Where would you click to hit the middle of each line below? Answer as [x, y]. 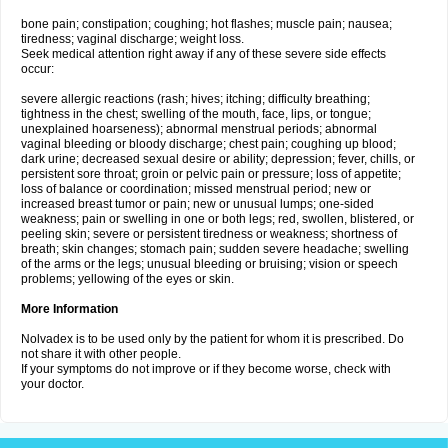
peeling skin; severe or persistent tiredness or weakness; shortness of [209, 234]
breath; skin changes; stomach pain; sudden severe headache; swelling [215, 249]
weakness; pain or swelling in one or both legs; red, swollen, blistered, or [217, 219]
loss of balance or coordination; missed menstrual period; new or [196, 189]
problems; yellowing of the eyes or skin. [127, 279]
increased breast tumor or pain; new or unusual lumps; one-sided [197, 204]
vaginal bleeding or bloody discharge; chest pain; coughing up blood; [208, 144]
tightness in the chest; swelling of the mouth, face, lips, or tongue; [196, 114]
